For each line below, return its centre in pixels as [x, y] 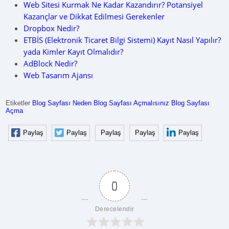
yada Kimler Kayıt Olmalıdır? [74, 51]
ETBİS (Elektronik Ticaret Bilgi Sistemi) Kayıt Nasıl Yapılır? [122, 40]
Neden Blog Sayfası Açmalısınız [121, 103]
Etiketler [19, 103]
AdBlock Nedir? [51, 63]
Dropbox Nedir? [52, 28]
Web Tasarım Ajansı [59, 75]
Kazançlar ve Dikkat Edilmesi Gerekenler [94, 16]
